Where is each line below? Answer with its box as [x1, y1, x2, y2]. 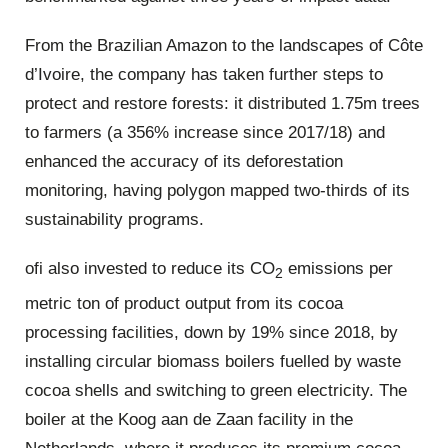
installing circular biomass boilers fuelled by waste [25, 351, 401, 371]
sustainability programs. [25, 209, 204, 229]
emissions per [283, 259, 393, 279]
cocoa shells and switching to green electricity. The [25, 380, 407, 400]
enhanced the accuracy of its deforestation [25, 151, 343, 171]
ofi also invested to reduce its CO [25, 259, 275, 279]
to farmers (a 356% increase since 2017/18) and [25, 122, 385, 142]
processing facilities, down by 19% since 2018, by [25, 322, 398, 342]
